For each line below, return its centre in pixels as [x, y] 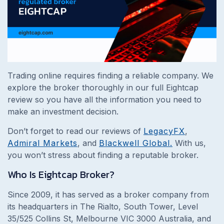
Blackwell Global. [136, 143]
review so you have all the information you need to [104, 99]
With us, [189, 143]
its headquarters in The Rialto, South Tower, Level [103, 206]
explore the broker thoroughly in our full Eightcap [103, 87]
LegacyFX [164, 131]
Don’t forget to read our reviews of [75, 131]
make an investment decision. [63, 111]
